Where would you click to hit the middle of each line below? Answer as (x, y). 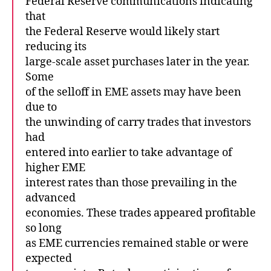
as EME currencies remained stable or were (137, 243)
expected (49, 258)
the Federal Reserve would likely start (122, 31)
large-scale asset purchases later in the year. (138, 62)
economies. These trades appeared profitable (141, 213)
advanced (51, 198)
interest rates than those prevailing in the (131, 183)
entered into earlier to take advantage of (129, 152)
